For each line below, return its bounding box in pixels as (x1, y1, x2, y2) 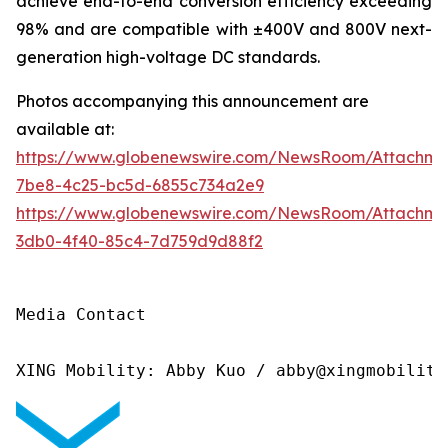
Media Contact (16, 305, 146, 325)
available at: (16, 119, 114, 140)
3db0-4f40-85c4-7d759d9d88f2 (16, 231, 263, 252)
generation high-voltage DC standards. (16, 47, 320, 68)
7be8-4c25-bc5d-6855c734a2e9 (16, 175, 264, 196)
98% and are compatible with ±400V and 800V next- (16, 19, 432, 40)
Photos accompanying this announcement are (16, 91, 369, 112)
